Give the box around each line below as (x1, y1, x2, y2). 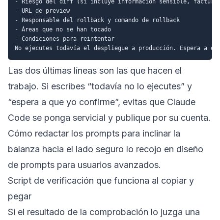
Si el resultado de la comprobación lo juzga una (8, 206, 200, 217)
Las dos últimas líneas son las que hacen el (8, 65, 182, 76)
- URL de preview (15, 7, 70, 14)
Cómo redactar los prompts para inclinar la (8, 128, 180, 138)
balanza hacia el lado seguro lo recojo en (8, 143, 176, 154)
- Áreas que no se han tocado (15, 26, 111, 33)
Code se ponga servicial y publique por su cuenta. (8, 112, 211, 123)
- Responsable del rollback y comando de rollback (15, 16, 180, 24)
